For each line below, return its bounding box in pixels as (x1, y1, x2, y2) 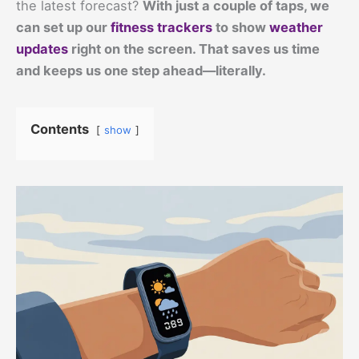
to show (212, 18, 269, 35)
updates (16, 40, 68, 57)
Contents (30, 120, 89, 137)
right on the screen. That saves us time (68, 40, 320, 57)
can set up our (16, 18, 111, 35)
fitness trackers (111, 18, 212, 35)
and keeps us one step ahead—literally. (16, 62, 266, 79)
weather (269, 18, 323, 35)
